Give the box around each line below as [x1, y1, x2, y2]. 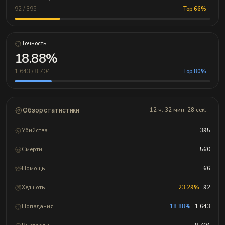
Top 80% [183, 68, 206, 76]
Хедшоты [22, 183, 46, 191]
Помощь [22, 164, 45, 172]
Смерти [22, 145, 42, 153]
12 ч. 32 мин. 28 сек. [150, 106, 206, 115]
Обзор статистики [23, 106, 80, 115]
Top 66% [183, 5, 206, 13]
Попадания [22, 202, 54, 210]
